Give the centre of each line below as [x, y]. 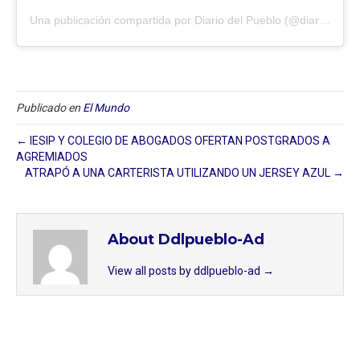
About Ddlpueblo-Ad [186, 239]
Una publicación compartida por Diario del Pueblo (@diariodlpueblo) [325, 20]
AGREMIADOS [52, 156]
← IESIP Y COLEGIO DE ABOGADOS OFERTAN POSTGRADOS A [173, 140]
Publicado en [49, 107]
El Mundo [106, 107]
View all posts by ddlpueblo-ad [185, 270]
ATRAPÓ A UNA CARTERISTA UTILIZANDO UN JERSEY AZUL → [184, 172]
